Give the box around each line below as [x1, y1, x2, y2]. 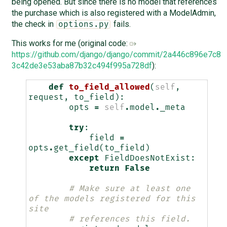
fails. [111, 19, 131, 29]
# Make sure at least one [68, 184, 191, 193]
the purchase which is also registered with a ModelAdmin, [11, 8, 216, 18]
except [68, 154, 99, 163]
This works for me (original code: [11, 39, 130, 49]
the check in [11, 19, 56, 29]
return [89, 164, 120, 173]
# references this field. [68, 215, 191, 223]
